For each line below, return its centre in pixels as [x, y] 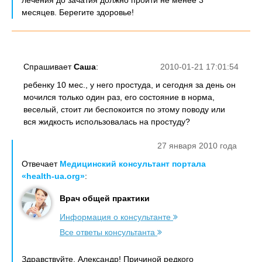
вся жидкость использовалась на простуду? [107, 122]
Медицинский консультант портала [133, 164]
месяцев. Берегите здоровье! [78, 12]
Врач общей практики [105, 198]
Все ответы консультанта [108, 232]
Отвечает [41, 164]
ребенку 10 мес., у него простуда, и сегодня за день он [130, 85]
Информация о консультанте [116, 217]
